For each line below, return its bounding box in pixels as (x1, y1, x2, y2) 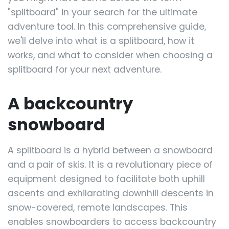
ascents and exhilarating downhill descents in (8, 187, 214, 199)
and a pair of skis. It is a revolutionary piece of (8, 158, 213, 171)
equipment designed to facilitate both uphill (8, 173, 205, 185)
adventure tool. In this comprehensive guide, (8, 20, 206, 33)
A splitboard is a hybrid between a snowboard (8, 144, 213, 156)
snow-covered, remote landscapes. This (8, 201, 188, 214)
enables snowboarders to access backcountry (8, 216, 216, 228)
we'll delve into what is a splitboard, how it (8, 35, 194, 47)
